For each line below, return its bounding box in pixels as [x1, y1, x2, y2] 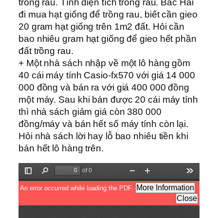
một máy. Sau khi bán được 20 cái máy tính [18, 94, 198, 105]
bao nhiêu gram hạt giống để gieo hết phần [18, 33, 197, 44]
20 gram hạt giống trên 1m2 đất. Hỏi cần [18, 21, 185, 32]
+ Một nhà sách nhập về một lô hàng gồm [18, 57, 191, 68]
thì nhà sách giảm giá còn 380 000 [18, 106, 162, 117]
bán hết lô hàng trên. [18, 143, 104, 153]
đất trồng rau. [18, 45, 73, 56]
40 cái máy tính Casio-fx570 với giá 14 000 [18, 70, 195, 80]
